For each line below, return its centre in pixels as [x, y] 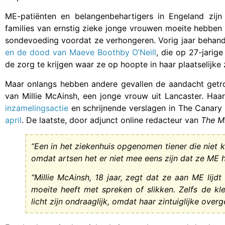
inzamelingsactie [37, 108]
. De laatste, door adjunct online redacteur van [111, 120]
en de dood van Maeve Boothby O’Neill [81, 52]
